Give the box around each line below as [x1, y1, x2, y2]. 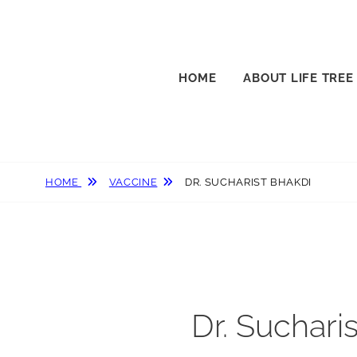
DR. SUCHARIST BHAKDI [185, 176, 312, 188]
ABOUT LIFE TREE [243, 71, 354, 85]
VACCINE [108, 176, 158, 188]
